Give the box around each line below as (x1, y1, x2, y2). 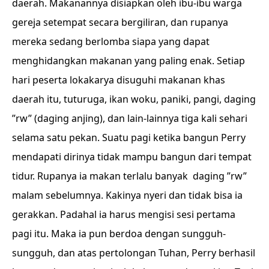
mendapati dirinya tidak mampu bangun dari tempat (12, 150, 252, 163)
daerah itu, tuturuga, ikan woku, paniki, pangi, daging (12, 92, 256, 106)
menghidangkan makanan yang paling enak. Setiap (12, 54, 245, 67)
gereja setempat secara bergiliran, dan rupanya (12, 16, 228, 29)
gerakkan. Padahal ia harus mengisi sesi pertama (12, 208, 235, 221)
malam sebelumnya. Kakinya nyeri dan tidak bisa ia (12, 189, 243, 202)
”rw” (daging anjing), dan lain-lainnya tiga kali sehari (12, 112, 247, 125)
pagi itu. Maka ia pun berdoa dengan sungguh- (12, 227, 226, 240)
